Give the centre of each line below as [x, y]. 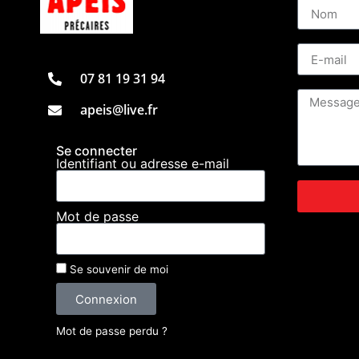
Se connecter [97, 151]
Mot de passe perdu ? [112, 331]
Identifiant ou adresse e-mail [143, 164]
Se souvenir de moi [117, 270]
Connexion [106, 299]
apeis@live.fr [119, 110]
